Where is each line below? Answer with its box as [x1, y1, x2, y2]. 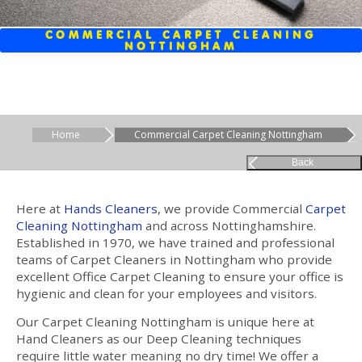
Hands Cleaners [64, 200, 158, 217]
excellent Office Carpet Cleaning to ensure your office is [16, 267, 343, 284]
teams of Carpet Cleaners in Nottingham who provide [16, 250, 332, 267]
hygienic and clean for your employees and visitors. [16, 284, 317, 301]
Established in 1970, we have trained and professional [16, 234, 335, 250]
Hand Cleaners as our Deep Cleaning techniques [16, 330, 301, 347]
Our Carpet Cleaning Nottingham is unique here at [16, 313, 314, 330]
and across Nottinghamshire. [142, 217, 316, 234]
